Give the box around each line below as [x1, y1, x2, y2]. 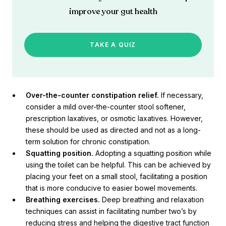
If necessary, [159, 91, 203, 100]
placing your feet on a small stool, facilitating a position [26, 172, 207, 181]
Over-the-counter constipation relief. [26, 91, 159, 100]
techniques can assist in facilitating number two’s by [26, 207, 197, 216]
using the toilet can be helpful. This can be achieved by [26, 160, 211, 169]
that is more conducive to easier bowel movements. [26, 184, 197, 193]
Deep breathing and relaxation [100, 195, 204, 204]
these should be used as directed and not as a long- [26, 126, 201, 135]
